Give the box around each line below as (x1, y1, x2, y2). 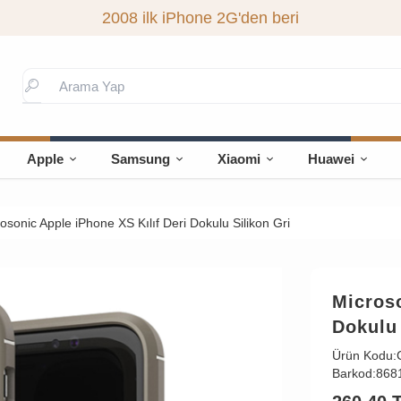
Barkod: (331, 366, 376, 380)
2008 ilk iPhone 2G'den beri (101, 9, 299, 27)
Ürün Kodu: (331, 348, 397, 363)
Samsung (111, 151, 171, 166)
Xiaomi (218, 151, 261, 166)
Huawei (308, 151, 355, 166)
